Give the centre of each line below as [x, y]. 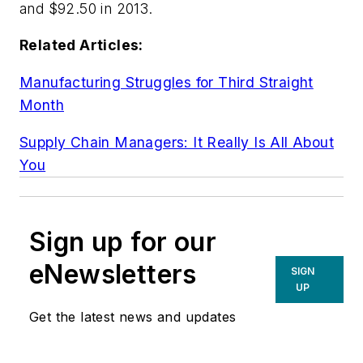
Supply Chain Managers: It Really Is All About [177, 142]
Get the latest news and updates [133, 316]
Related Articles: [81, 45]
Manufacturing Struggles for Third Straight [167, 82]
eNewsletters [113, 274]
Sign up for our [123, 241]
